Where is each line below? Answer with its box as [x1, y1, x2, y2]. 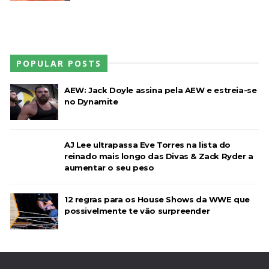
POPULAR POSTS [16, 57, 101, 69]
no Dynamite [64, 96, 118, 106]
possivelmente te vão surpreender [64, 205, 210, 216]
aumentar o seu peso [64, 162, 154, 172]
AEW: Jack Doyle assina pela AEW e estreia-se [64, 85, 257, 95]
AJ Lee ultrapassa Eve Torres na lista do [64, 139, 231, 150]
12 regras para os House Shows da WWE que [64, 194, 250, 204]
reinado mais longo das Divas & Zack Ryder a [64, 151, 253, 161]
